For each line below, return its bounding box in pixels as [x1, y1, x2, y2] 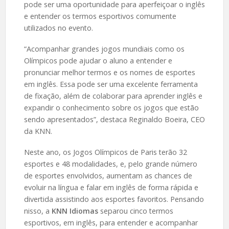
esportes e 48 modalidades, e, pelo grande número [24, 158, 197, 169]
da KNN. [24, 126, 56, 136]
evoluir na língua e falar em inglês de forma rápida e [24, 182, 198, 192]
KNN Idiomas [51, 205, 98, 216]
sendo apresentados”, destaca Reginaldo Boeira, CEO [24, 114, 205, 124]
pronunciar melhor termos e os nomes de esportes [24, 67, 195, 77]
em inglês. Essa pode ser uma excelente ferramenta [24, 79, 198, 89]
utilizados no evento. [24, 22, 93, 33]
